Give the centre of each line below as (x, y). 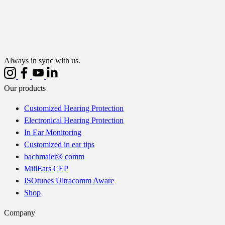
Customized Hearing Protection (74, 108)
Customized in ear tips (59, 144)
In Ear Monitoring (53, 132)
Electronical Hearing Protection (74, 120)
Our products (25, 88)
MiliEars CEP (46, 168)
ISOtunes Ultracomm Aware (69, 181)
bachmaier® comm (54, 156)
